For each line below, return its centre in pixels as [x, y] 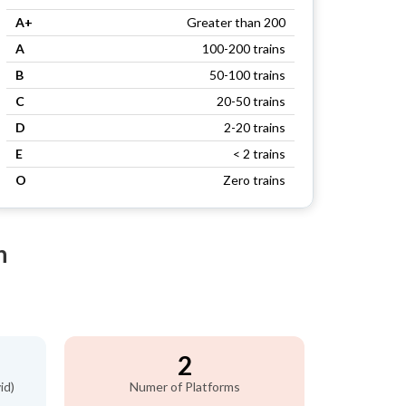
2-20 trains [255, 127]
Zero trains [254, 180]
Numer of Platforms [184, 387]
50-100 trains [247, 75]
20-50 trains [251, 101]
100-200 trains [244, 48]
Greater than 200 [236, 22]
